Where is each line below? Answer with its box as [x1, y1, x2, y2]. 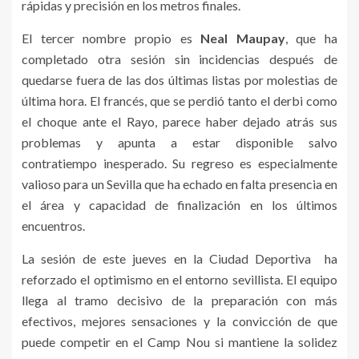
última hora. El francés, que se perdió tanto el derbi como [22, 93, 337, 108]
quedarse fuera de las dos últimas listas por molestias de [22, 72, 337, 87]
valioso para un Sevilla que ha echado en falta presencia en [22, 176, 337, 192]
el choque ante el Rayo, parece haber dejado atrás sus [22, 114, 337, 129]
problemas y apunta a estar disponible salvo [22, 135, 337, 150]
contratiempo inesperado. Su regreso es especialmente [22, 155, 337, 171]
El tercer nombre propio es [22, 30, 201, 46]
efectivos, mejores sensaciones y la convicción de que [22, 313, 337, 329]
